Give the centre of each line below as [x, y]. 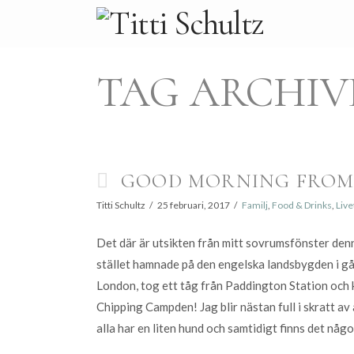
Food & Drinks [301, 205]
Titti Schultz [121, 205]
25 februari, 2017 [193, 205]
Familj [254, 205]
